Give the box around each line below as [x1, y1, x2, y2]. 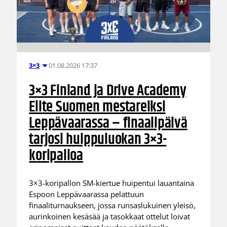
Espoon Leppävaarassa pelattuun [29, 188, 144, 199]
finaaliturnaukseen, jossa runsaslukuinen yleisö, [29, 200, 196, 210]
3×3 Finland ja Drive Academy [29, 79, 186, 103]
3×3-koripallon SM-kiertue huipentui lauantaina [29, 177, 195, 188]
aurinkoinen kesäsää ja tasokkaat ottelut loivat [29, 211, 191, 221]
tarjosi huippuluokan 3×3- [29, 128, 167, 152]
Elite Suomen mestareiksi [29, 95, 166, 120]
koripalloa [29, 144, 83, 168]
